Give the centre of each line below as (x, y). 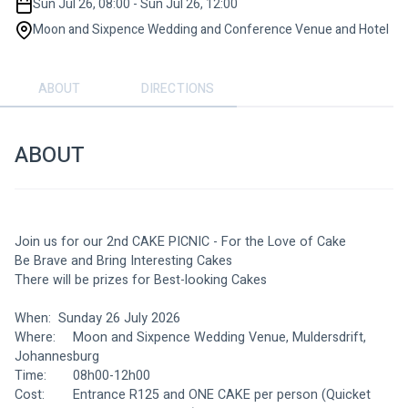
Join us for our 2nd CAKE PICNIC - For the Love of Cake (180, 241)
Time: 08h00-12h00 (112, 375)
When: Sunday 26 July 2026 (119, 318)
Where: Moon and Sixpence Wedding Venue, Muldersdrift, (37, 337)
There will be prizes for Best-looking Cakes (141, 280)
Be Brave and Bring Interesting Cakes (123, 260)
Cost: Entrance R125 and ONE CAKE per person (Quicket (31, 394)
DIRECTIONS (178, 89)
